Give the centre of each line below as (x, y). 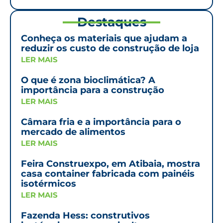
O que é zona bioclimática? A (88, 80)
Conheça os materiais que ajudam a (104, 38)
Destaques (111, 22)
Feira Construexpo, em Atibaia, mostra (111, 164)
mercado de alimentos (73, 132)
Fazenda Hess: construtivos (85, 216)
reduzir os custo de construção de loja (110, 48)
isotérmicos (49, 184)
